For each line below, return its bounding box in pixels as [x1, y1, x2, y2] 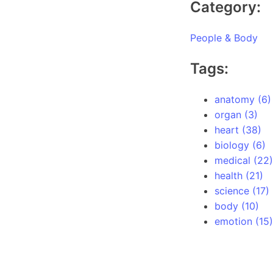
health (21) [214, 169, 263, 182]
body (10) [214, 200, 259, 212]
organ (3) [214, 108, 258, 121]
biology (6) [214, 139, 266, 151]
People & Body [190, 32, 258, 44]
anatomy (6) [214, 93, 271, 105]
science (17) [214, 185, 269, 197]
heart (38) [214, 124, 261, 136]
